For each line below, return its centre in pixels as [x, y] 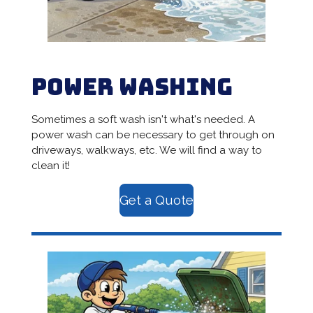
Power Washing [132, 87]
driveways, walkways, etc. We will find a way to [146, 150]
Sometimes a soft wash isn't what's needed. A [143, 119]
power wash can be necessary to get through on [153, 134]
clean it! [50, 165]
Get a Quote [156, 200]
